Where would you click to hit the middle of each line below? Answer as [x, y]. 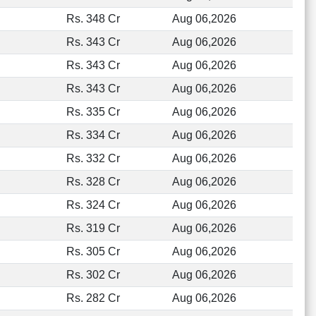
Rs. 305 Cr [93, 251]
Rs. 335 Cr [93, 112]
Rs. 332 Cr [93, 158]
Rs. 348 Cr [93, 19]
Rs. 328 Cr [93, 182]
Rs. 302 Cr [93, 275]
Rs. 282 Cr [93, 298]
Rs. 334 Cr [93, 135]
